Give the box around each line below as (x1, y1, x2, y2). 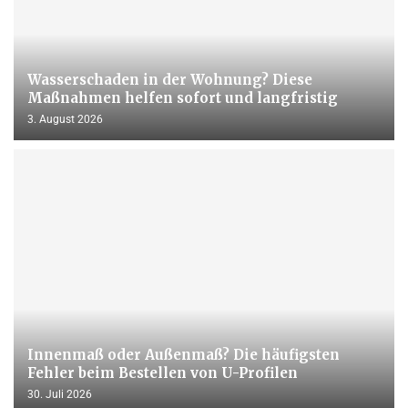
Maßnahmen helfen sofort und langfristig (27, 88, 338, 107)
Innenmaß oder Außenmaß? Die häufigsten (27, 345, 340, 363)
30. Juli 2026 (27, 387, 92, 401)
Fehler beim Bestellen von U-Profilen (27, 363, 298, 382)
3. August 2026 (27, 112, 103, 126)
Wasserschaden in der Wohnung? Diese (27, 70, 312, 88)
